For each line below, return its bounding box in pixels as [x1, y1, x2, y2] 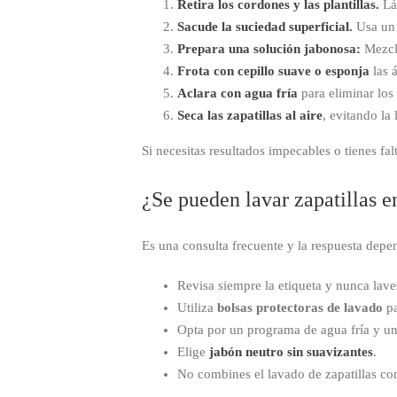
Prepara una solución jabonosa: [177, 41, 361, 56]
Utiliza [177, 300, 217, 315]
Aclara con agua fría [177, 85, 298, 100]
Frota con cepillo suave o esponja [177, 63, 370, 78]
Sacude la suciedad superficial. [177, 19, 353, 34]
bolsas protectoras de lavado [217, 300, 383, 315]
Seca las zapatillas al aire [177, 107, 323, 122]
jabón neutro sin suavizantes [209, 345, 373, 360]
